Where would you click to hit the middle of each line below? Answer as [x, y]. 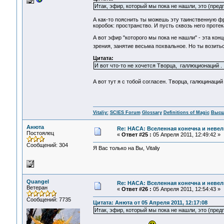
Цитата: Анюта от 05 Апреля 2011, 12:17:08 [150, 203]
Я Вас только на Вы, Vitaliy [126, 148]
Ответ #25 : [136, 134]
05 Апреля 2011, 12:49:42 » [186, 134]
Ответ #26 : [136, 189]
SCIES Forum [125, 113]
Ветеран [37, 187]
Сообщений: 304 [47, 145]
